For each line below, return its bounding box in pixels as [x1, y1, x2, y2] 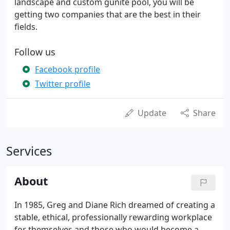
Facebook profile [35, 64, 100, 75]
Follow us [14, 46, 55, 58]
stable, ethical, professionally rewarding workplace [14, 212, 212, 223]
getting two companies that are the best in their [14, 9, 201, 20]
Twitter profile [35, 78, 90, 89]
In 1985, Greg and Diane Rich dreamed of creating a [14, 199, 215, 210]
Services [6, 143, 52, 159]
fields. [14, 21, 37, 32]
